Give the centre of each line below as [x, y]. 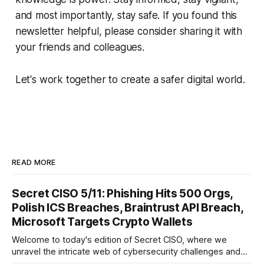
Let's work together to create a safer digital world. [130, 80]
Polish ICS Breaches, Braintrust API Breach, [128, 208]
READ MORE [34, 163]
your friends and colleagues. [80, 47]
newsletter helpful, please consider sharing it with [129, 32]
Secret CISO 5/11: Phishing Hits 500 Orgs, [123, 194]
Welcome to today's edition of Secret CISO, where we [119, 240]
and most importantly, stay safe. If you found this [126, 16]
